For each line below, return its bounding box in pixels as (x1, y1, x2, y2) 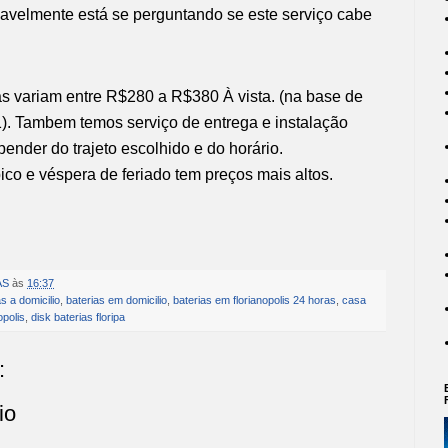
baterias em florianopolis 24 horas (173, 293, 336, 306)
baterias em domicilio (66, 293, 167, 306)
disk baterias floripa (31, 310, 125, 323)
